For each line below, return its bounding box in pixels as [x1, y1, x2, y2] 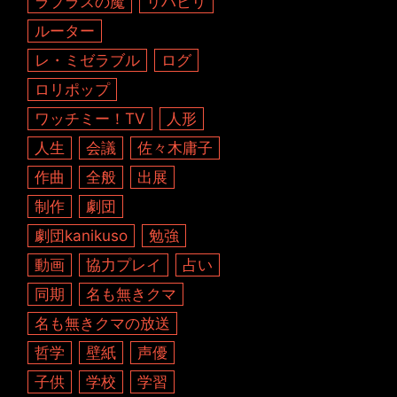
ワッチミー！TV [35, 109, 146, 128]
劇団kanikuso [35, 226, 128, 245]
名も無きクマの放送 [35, 314, 171, 333]
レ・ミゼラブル [35, 51, 141, 70]
